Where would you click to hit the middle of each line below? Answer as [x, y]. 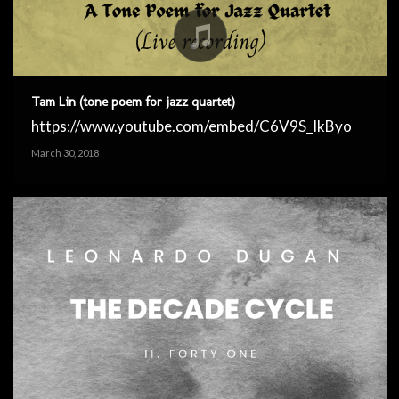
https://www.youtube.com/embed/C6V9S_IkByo [191, 126]
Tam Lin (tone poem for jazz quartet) [133, 102]
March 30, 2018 [65, 153]
